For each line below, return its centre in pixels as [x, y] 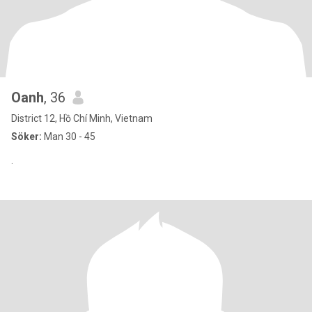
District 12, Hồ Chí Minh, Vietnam [82, 118]
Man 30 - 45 [69, 136]
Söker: [26, 136]
